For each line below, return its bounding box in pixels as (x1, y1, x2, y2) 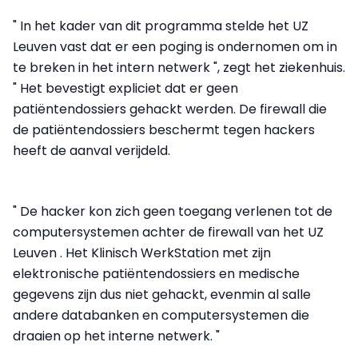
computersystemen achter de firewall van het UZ (13, 223, 324, 241)
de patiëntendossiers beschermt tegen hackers (13, 121, 315, 139)
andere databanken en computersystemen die (13, 306, 309, 324)
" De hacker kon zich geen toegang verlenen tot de (13, 202, 332, 221)
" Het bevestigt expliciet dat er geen (13, 79, 238, 97)
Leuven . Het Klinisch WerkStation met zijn (13, 244, 271, 262)
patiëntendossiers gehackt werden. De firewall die (13, 100, 327, 118)
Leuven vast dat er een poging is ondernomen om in (13, 38, 337, 56)
